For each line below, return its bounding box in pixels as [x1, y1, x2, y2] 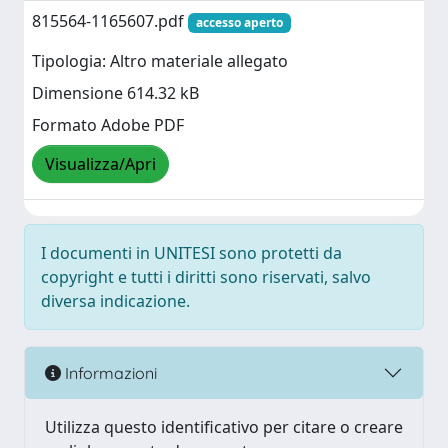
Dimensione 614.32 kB [32, 82, 199, 105]
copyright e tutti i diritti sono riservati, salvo [41, 266, 371, 288]
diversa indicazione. [41, 290, 190, 312]
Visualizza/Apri [45, 153, 156, 176]
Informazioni [61, 362, 157, 383]
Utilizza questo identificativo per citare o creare [45, 416, 403, 438]
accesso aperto [195, 14, 283, 31]
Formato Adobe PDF [32, 114, 184, 137]
